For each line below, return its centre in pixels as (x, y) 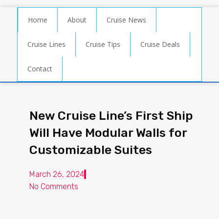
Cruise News (126, 20)
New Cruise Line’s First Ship (111, 116)
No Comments (54, 186)
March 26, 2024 (57, 174)
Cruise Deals (160, 44)
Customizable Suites (91, 150)
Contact (40, 69)
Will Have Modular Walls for (108, 133)
